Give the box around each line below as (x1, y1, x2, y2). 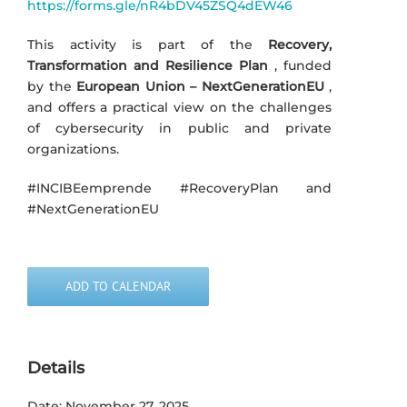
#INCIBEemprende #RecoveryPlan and (27, 179, 332, 196)
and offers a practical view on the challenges (27, 98, 332, 115)
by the (27, 77, 76, 94)
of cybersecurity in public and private (27, 119, 332, 136)
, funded (268, 56, 332, 74)
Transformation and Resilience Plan (27, 56, 268, 74)
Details (27, 357, 84, 378)
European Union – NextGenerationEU (76, 77, 324, 94)
